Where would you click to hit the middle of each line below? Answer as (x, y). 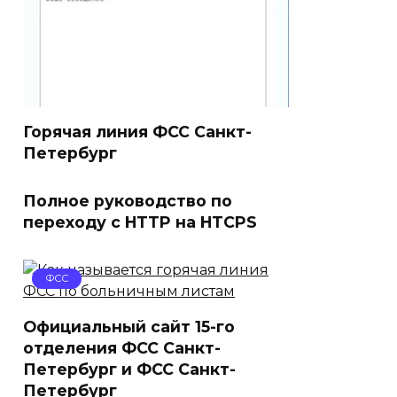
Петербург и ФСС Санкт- (129, 369)
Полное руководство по (128, 201)
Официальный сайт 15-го (129, 327)
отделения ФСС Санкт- (122, 348)
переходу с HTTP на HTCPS (140, 222)
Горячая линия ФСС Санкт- (137, 132)
